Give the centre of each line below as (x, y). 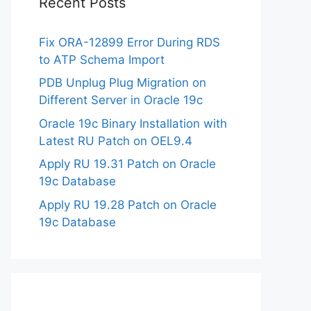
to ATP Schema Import (102, 59)
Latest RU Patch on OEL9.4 (116, 141)
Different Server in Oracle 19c (121, 100)
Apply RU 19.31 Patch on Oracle (127, 164)
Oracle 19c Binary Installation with (133, 123)
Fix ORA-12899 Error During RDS (129, 42)
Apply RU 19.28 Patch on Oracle (128, 204)
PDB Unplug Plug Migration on (123, 83)
